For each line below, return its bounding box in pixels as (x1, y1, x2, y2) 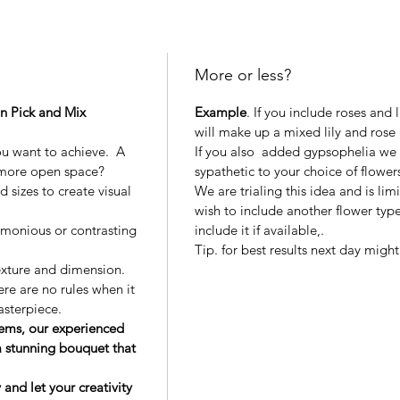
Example (194, 104, 246, 121)
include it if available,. (194, 221, 324, 239)
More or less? (194, 65, 291, 86)
